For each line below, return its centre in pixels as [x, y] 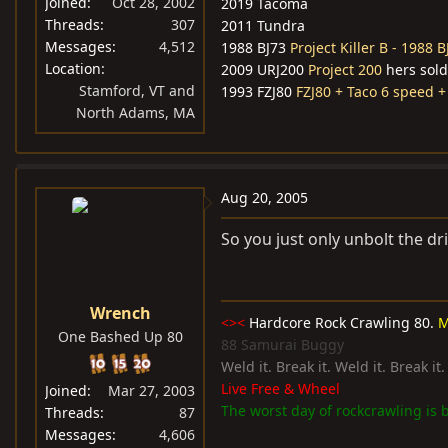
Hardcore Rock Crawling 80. [341, 322]
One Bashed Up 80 [120, 336]
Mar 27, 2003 [151, 390]
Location [73, 68]
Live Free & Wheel [280, 388]
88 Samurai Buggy [282, 344]
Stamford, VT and [137, 90]
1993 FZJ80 [258, 91]
